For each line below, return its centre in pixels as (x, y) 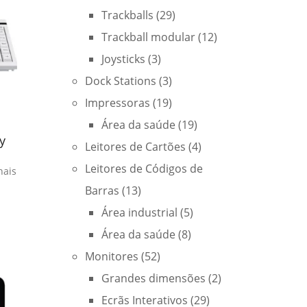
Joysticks (123, 59)
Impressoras (118, 103)
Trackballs (127, 15)
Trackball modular (148, 37)
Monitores (112, 256)
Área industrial (139, 212)
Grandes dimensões (153, 278)
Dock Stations (121, 81)
